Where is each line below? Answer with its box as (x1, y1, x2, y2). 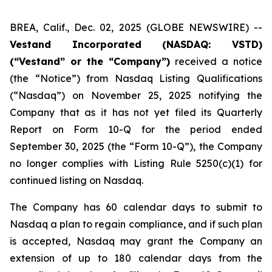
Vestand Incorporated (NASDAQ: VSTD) (10, 38, 262, 50)
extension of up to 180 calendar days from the (10, 252, 262, 264)
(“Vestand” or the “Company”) (10, 55, 170, 67)
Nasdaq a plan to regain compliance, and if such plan (10, 218, 262, 230)
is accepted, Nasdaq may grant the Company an (10, 235, 262, 247)
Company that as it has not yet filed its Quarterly (10, 106, 262, 118)
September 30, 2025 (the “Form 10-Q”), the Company (10, 140, 262, 152)
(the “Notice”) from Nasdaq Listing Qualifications (10, 72, 262, 84)
